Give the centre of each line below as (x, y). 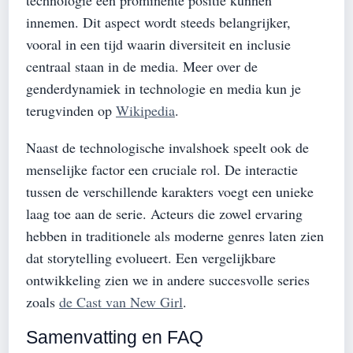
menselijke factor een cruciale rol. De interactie (162, 169)
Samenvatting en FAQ (115, 338)
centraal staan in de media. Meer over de (142, 66)
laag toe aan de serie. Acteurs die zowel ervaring (164, 213)
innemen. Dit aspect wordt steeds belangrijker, (158, 22)
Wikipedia (145, 110)
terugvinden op (71, 110)
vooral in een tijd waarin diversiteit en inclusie (158, 44)
